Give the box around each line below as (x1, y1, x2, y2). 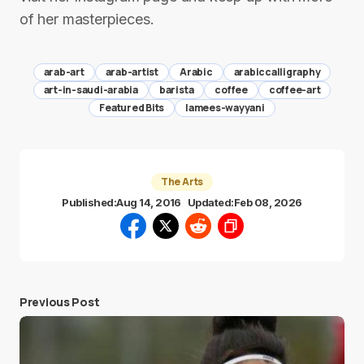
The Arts (160, 175, 204, 188)
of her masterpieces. (19, 11, 154, 28)
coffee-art (268, 83, 321, 97)
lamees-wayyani (185, 101, 265, 115)
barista (158, 83, 194, 97)
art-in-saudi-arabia (43, 83, 138, 97)
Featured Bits (99, 101, 165, 115)
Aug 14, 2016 (116, 196, 181, 209)
